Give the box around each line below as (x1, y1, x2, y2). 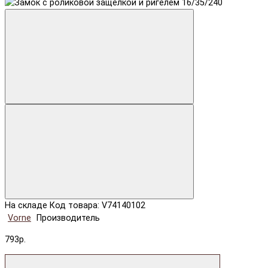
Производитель (36, 213, 100, 224)
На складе (5, 200, 47, 211)
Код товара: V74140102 (50, 200, 145, 211)
